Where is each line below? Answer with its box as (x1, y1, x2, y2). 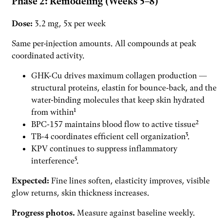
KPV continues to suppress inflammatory (31, 143, 178, 153)
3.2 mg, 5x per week (33, 18, 106, 28)
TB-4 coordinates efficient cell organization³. (31, 131, 190, 141)
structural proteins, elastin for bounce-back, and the (31, 82, 217, 92)
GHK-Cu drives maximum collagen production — (31, 70, 207, 80)
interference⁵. (31, 155, 79, 165)
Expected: (12, 175, 49, 185)
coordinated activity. (12, 50, 85, 60)
